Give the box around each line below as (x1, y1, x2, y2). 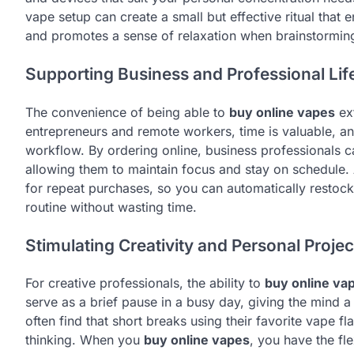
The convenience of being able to (25, 104, 229, 120)
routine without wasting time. (25, 198, 197, 215)
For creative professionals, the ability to (25, 275, 265, 292)
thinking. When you (25, 332, 144, 348)
